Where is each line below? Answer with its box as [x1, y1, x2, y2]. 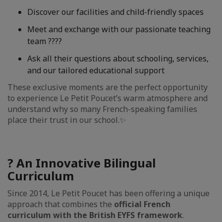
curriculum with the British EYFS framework [7, 210, 182, 221]
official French [114, 199, 170, 210]
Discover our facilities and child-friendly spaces [27, 6, 204, 17]
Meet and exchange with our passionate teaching [27, 24, 211, 35]
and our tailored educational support [27, 65, 165, 76]
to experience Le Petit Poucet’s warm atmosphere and [7, 93, 208, 104]
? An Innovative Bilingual [7, 155, 156, 171]
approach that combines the [7, 199, 114, 210]
